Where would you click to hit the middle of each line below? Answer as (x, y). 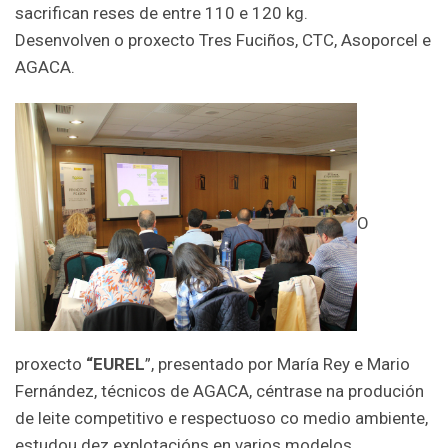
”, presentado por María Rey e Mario (277, 363)
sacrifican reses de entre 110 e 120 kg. (161, 12)
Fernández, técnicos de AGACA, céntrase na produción (219, 390)
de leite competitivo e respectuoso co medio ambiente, (221, 417)
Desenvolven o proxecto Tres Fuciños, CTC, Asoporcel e (223, 39)
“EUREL (115, 363)
